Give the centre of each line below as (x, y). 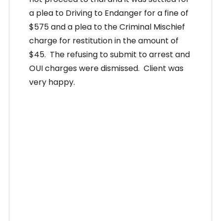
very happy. (52, 82)
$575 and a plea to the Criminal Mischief (107, 27)
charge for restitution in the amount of (104, 40)
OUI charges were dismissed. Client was (106, 68)
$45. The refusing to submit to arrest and (109, 54)
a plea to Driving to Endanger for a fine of (109, 13)
